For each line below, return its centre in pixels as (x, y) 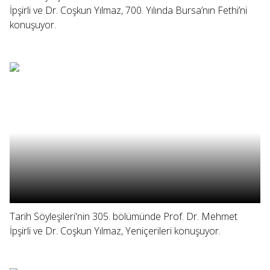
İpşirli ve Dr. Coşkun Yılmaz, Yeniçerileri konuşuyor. (115, 231)
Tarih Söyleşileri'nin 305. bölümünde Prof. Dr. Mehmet (124, 216)
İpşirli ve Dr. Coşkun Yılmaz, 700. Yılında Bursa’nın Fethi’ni (128, 10)
